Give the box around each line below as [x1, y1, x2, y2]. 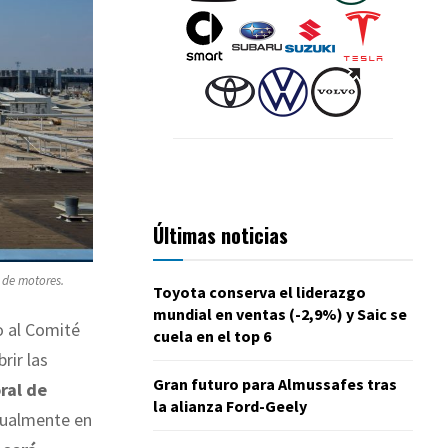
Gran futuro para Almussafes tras [153, 373, 397, 394]
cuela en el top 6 [153, 325, 271, 346]
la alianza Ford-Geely [153, 395, 307, 416]
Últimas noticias [153, 219, 288, 250]
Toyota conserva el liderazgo [153, 281, 366, 302]
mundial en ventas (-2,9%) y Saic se [153, 303, 407, 324]
